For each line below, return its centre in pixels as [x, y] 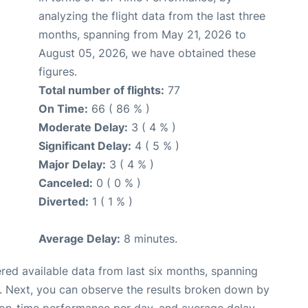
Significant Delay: [85, 146]
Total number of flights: [101, 90]
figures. [58, 72]
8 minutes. [149, 239]
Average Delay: [79, 239]
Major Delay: [72, 165]
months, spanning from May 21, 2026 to [142, 35]
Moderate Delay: [83, 128]
